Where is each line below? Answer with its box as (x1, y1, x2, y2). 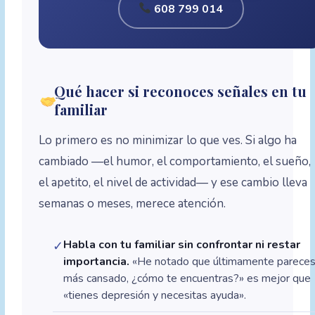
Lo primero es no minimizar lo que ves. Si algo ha (39, 132, 297, 149)
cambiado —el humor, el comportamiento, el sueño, (39, 153, 311, 170)
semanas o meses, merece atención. (39, 195, 226, 212)
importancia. (63, 254, 130, 270)
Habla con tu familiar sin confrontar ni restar (63, 237, 301, 253)
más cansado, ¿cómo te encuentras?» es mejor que (63, 271, 311, 287)
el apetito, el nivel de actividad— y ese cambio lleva (39, 174, 308, 191)
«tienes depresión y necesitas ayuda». (63, 288, 247, 304)
